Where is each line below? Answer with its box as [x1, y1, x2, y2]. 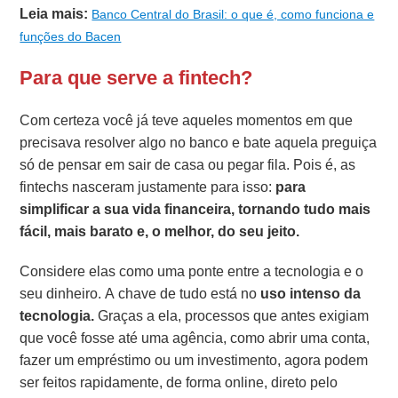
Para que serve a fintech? [20, 63, 253, 92]
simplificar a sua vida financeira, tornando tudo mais [20, 198, 371, 219]
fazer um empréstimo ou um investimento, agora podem [20, 349, 369, 370]
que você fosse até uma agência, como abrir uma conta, [20, 327, 370, 348]
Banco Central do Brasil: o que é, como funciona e [92, 4, 375, 23]
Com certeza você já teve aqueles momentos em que [20, 109, 354, 131]
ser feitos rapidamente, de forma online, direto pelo [20, 371, 338, 393]
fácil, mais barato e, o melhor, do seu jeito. [20, 220, 300, 242]
